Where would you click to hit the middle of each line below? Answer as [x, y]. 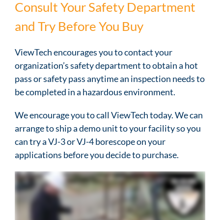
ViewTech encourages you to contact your [94, 52]
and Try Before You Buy [79, 26]
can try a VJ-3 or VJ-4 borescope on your [90, 142]
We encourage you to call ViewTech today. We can [109, 115]
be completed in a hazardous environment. [95, 92]
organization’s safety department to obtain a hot [106, 66]
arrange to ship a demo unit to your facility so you [108, 128]
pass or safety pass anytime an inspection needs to [110, 79]
